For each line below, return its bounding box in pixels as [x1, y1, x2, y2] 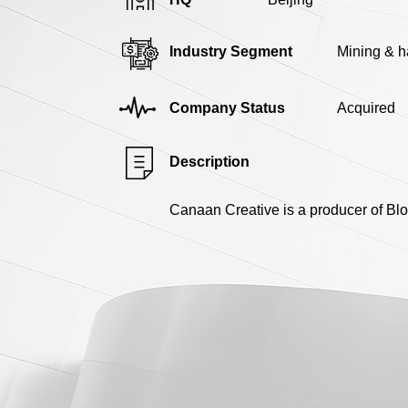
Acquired [337, 99, 395, 116]
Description [169, 153, 250, 169]
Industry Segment [169, 43, 292, 59]
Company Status [169, 99, 285, 116]
